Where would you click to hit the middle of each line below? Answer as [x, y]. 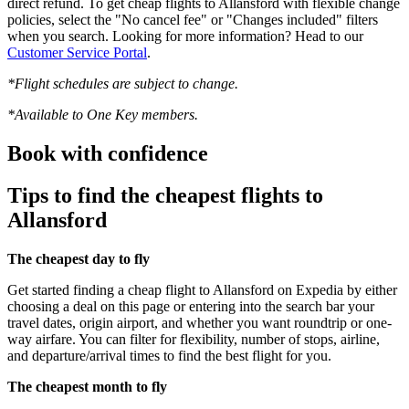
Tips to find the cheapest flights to [165, 196]
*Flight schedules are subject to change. [123, 83]
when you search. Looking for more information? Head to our [185, 36]
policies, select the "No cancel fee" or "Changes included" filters [193, 19]
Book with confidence [108, 153]
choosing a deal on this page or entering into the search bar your [191, 307]
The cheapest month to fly [87, 387]
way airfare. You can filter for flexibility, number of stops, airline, [194, 340]
